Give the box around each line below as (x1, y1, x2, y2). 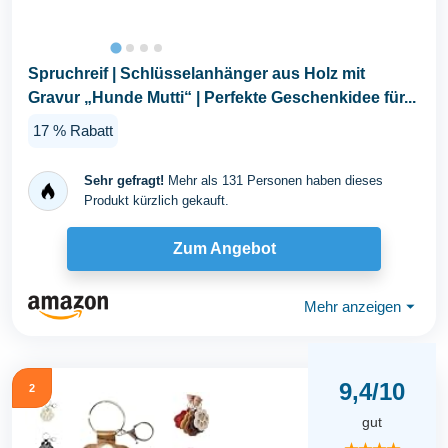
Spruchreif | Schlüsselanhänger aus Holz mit (28, 64, 365, 82)
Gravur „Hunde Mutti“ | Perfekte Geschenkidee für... (28, 88, 416, 106)
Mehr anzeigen (304, 298, 401, 316)
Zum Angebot (172, 240, 276, 258)
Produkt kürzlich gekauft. (84, 192, 229, 208)
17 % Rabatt (33, 122, 113, 140)
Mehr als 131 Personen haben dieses (164, 172, 383, 188)
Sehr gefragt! (84, 172, 164, 188)
